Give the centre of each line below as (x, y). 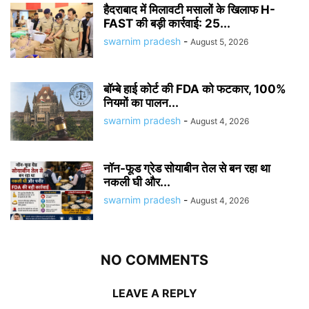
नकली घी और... (137, 182)
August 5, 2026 (219, 42)
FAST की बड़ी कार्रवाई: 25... (167, 23)
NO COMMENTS (154, 260)
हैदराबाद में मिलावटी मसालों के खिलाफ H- (189, 10)
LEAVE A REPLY (154, 293)
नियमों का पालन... (141, 103)
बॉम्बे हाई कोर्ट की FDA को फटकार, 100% (195, 89)
